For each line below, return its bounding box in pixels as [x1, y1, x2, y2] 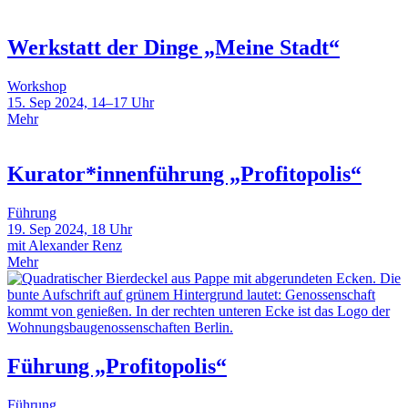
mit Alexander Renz [7, 237, 122, 253]
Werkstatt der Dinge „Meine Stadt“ [7, 36, 340, 59]
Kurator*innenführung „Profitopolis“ [7, 161, 362, 186]
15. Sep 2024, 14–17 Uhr [7, 94, 154, 110]
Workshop [7, 77, 66, 94]
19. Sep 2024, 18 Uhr [7, 220, 132, 237]
